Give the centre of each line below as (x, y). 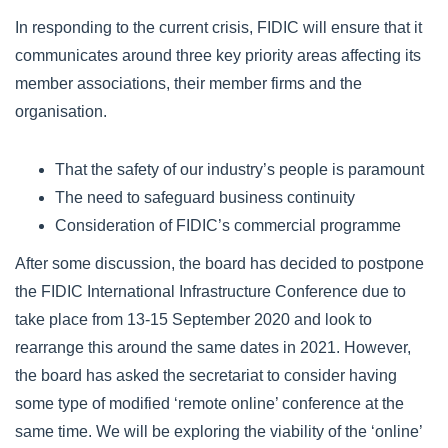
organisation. (63, 111)
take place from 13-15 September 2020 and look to (193, 319)
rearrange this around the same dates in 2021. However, (213, 347)
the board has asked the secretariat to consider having (206, 375)
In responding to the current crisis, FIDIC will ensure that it (218, 27)
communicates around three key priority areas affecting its (218, 55)
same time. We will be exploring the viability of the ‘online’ (218, 431)
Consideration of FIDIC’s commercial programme (228, 225)
